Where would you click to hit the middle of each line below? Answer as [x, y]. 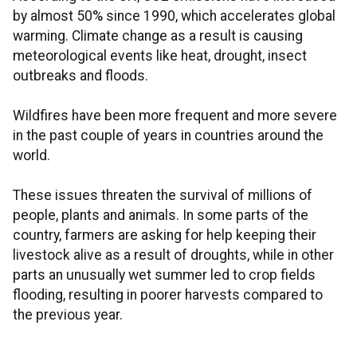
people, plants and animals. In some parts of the [161, 216]
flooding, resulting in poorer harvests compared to [168, 295]
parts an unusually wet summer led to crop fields [164, 275]
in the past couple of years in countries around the [168, 136]
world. [31, 156]
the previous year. [68, 315]
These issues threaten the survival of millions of [163, 196]
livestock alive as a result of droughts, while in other [173, 255]
